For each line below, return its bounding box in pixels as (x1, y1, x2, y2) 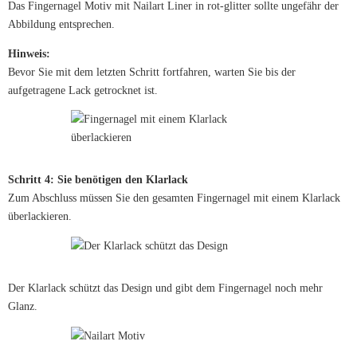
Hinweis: (8, 47, 50, 60)
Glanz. (8, 300, 37, 313)
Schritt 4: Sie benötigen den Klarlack (8, 174, 188, 186)
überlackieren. (8, 210, 72, 223)
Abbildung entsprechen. (8, 18, 115, 31)
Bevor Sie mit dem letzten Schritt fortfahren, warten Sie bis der (8, 65, 296, 78)
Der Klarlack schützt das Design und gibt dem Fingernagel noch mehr (8, 282, 323, 295)
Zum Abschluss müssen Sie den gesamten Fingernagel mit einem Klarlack (8, 192, 340, 205)
